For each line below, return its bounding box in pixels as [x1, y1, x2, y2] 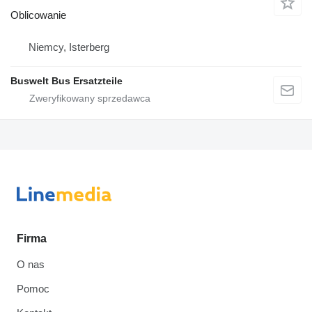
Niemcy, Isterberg [29, 40, 109, 53]
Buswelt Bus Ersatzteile [10, 75, 123, 86]
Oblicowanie [10, 8, 66, 21]
